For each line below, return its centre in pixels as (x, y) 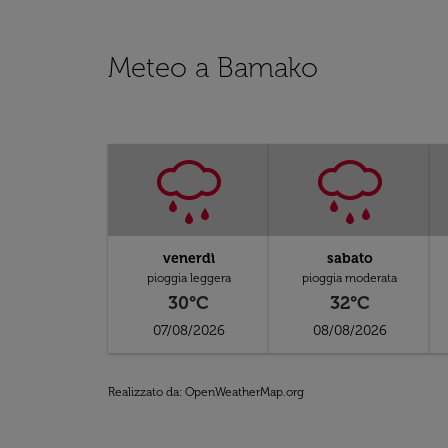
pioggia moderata (350, 278)
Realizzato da (143, 392)
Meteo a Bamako (213, 67)
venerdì (188, 258)
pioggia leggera (188, 278)
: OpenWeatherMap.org (241, 392)
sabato (349, 258)
